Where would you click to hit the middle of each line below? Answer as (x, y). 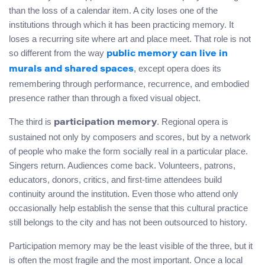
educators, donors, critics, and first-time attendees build (115, 179)
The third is (31, 121)
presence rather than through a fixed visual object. (105, 98)
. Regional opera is (193, 121)
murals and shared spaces (71, 69)
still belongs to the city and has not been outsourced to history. (128, 222)
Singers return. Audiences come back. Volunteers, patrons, (122, 165)
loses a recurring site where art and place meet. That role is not (130, 38)
